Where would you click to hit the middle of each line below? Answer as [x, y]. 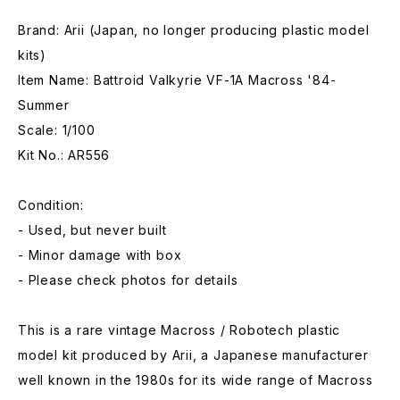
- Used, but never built [92, 230]
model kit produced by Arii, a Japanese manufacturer [193, 355]
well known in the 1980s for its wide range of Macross [196, 380]
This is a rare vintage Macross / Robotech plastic [179, 330]
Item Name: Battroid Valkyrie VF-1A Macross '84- [177, 80]
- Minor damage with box [100, 255]
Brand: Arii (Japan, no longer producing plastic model [194, 30]
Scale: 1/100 [57, 130]
